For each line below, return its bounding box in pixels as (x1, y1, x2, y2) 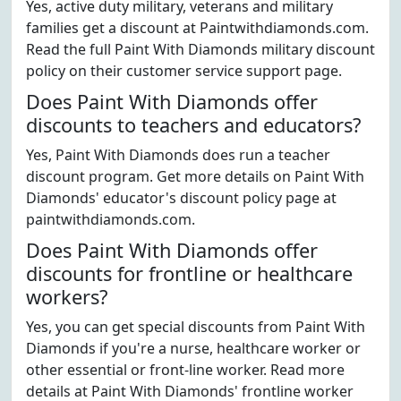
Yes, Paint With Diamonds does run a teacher (26, 145, 330, 165)
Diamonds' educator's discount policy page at (26, 188, 337, 208)
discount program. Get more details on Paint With (26, 166, 364, 186)
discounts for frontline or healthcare (26, 260, 353, 286)
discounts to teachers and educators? (26, 112, 361, 138)
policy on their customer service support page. (26, 61, 342, 81)
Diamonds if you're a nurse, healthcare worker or (26, 338, 361, 358)
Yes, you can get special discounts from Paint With (26, 317, 365, 337)
